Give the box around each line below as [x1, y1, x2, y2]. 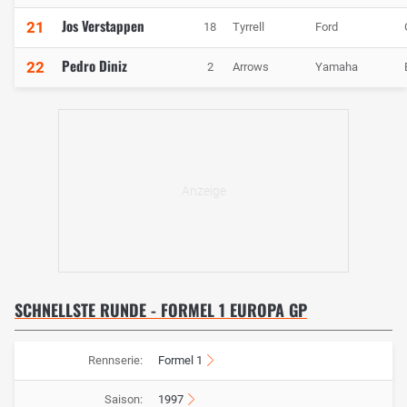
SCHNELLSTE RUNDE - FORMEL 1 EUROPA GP [15, 298, 307, 323]
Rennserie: [87, 353, 143, 368]
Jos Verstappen [62, 15, 144, 36]
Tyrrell [233, 20, 264, 35]
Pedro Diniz [62, 55, 127, 76]
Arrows [233, 60, 269, 74]
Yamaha [315, 60, 358, 74]
